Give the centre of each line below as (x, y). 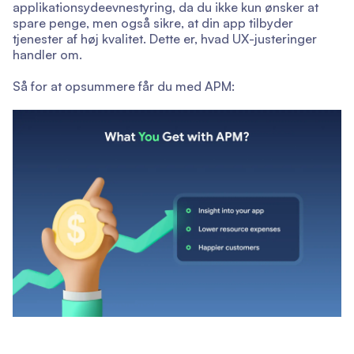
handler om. (47, 55)
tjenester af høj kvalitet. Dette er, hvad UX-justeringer (165, 39)
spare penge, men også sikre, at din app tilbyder (153, 23)
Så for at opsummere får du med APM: (124, 87)
